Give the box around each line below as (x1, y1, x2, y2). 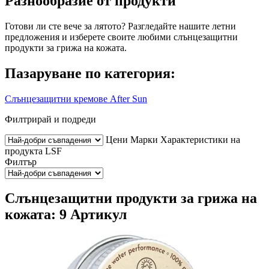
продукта (5, 145, 43, 156)
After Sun (110, 93, 147, 104)
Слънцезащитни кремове (5, 93, 107, 104)
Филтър (5, 156, 37, 167)
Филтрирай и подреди (5, 113, 96, 124)
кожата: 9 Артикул (5, 207, 127, 223)
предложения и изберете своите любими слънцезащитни (5, 31, 238, 42)
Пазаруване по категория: (5, 65, 175, 81)
